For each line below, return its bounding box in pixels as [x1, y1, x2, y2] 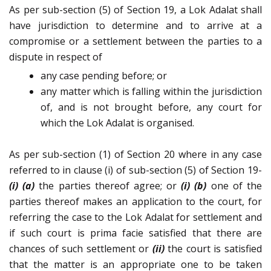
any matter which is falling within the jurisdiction [41, 85, 262, 99]
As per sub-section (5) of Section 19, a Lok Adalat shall [9, 3, 262, 17]
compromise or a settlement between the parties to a [9, 34, 262, 48]
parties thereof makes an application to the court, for [9, 195, 262, 209]
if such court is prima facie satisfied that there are [9, 226, 262, 240]
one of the [206, 179, 263, 193]
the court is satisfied [164, 242, 263, 256]
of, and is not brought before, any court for [41, 100, 262, 114]
